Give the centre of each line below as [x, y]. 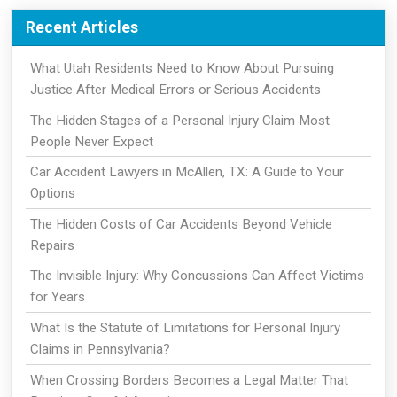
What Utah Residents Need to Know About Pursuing [182, 68]
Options [52, 194]
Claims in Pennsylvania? [100, 349]
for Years [57, 297]
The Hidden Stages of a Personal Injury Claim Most [179, 120]
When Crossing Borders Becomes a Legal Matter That [189, 380]
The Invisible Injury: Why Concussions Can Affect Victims [197, 276]
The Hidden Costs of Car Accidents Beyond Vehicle [181, 224]
